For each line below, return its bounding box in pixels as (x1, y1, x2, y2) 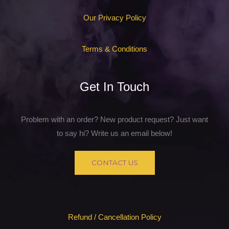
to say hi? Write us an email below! (57, 129, 172, 138)
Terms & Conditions (82, 45, 147, 54)
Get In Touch (80, 80, 149, 94)
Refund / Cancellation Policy (67, 213, 162, 221)
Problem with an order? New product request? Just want (21, 116, 208, 124)
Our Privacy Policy (83, 13, 146, 22)
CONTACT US (91, 158, 138, 167)
